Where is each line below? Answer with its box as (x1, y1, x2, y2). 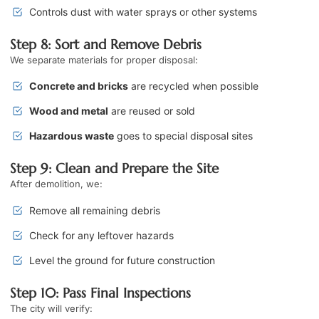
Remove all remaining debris (29, 204, 160, 216)
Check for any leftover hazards (29, 229, 174, 241)
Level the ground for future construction (29, 253, 215, 266)
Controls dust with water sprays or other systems (29, 5, 257, 18)
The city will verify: (10, 302, 93, 314)
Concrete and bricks (29, 80, 128, 93)
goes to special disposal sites (114, 130, 253, 142)
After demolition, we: (10, 178, 103, 190)
